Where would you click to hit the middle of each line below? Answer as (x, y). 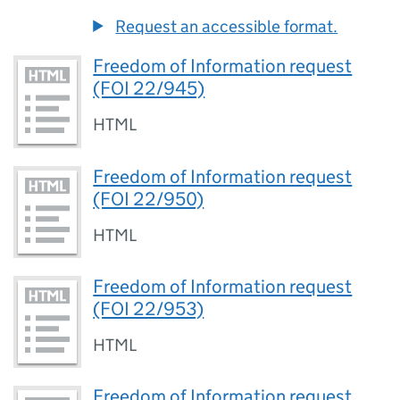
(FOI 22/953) (149, 308)
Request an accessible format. (227, 27)
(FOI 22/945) (149, 89)
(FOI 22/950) (149, 199)
